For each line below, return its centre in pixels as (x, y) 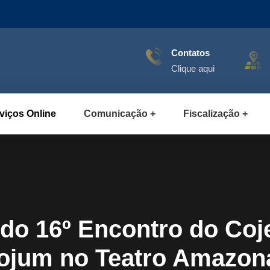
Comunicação (116, 114)
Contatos (190, 53)
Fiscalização (212, 114)
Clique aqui (193, 68)
